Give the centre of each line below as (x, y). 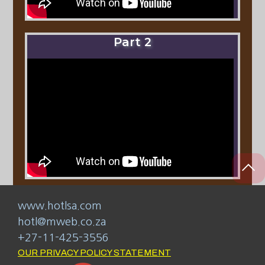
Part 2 (132, 42)
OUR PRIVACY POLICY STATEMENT (94, 253)
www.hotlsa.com (60, 206)
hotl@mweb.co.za (62, 222)
